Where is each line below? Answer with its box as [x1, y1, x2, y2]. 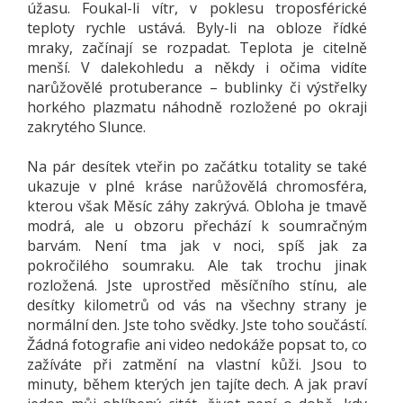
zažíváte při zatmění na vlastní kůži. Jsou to [27, 354, 367, 375]
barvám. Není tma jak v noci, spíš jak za [27, 236, 367, 256]
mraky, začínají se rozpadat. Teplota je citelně [27, 38, 367, 58]
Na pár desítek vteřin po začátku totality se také [27, 157, 367, 177]
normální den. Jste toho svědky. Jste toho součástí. [27, 315, 367, 336]
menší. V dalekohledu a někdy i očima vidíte [27, 58, 367, 78]
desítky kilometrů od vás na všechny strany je [27, 295, 367, 316]
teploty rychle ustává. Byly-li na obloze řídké [27, 18, 367, 39]
